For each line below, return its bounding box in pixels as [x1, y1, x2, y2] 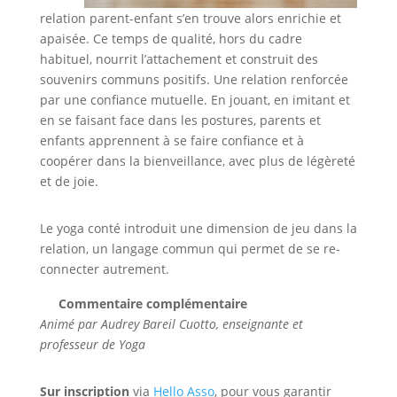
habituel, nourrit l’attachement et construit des [39, 51, 318, 68]
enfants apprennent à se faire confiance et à [39, 132, 304, 150]
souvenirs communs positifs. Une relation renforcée [39, 71, 348, 89]
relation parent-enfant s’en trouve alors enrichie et [39, 10, 341, 27]
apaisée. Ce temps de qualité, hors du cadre [39, 30, 302, 48]
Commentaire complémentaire [55, 295, 248, 313]
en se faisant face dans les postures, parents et [39, 112, 321, 129]
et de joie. [39, 173, 98, 191]
